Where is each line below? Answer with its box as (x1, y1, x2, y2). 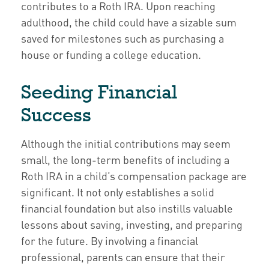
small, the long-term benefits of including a (21, 153, 229, 166)
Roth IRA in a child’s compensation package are (21, 169, 247, 183)
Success (21, 104, 91, 125)
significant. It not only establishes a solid (21, 185, 214, 199)
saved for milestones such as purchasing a (21, 31, 224, 45)
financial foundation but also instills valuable (21, 201, 233, 215)
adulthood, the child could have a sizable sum (21, 15, 237, 29)
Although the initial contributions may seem (21, 136, 231, 150)
